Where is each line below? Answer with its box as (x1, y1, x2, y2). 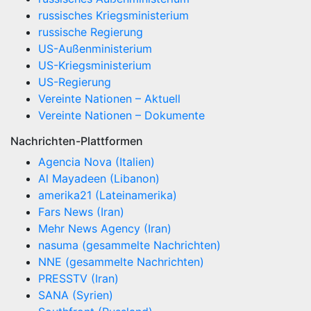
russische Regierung (38, 25, 143, 40)
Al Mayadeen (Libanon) (38, 171, 160, 186)
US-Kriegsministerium (38, 58, 151, 73)
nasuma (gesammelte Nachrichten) (38, 238, 221, 253)
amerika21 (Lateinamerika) (38, 188, 177, 203)
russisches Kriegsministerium (38, 8, 189, 23)
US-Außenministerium (38, 42, 152, 56)
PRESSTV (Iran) (38, 271, 119, 286)
